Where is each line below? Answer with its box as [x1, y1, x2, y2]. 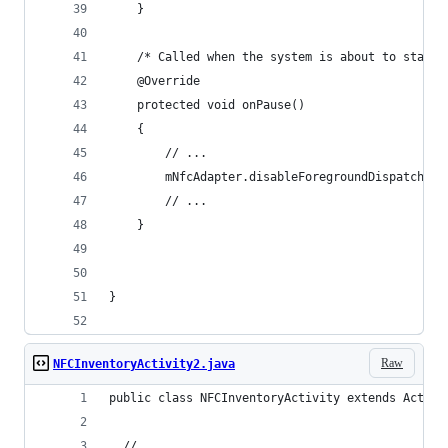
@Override [109, 74, 200, 88]
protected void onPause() [109, 98, 305, 112]
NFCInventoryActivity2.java [53, 357, 235, 371]
